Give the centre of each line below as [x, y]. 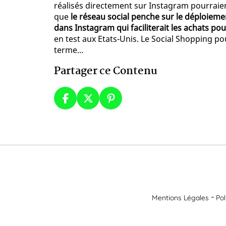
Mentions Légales [180, 197]
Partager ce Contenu [106, 71]
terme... [69, 50]
